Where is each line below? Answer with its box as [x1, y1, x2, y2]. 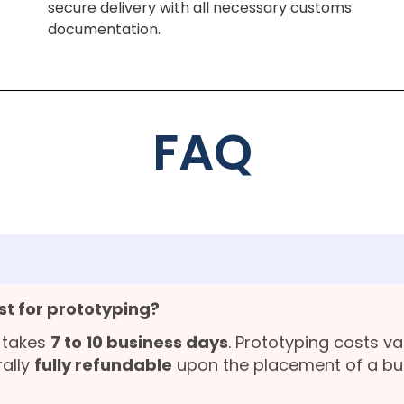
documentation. [47, 18, 161, 40]
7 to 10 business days [50, 331, 228, 354]
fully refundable [34, 353, 172, 377]
